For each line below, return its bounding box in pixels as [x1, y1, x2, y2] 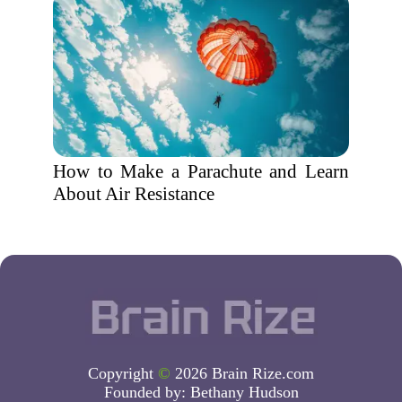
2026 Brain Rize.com [170, 363, 314, 382]
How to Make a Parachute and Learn [53, 161, 349, 182]
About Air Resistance [53, 183, 214, 205]
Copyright [88, 363, 158, 382]
